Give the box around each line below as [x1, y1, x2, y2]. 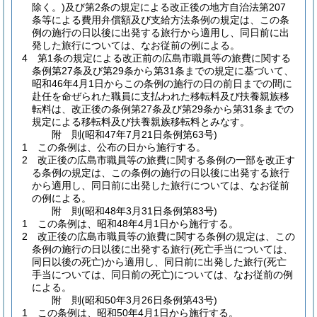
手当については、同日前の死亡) [32, 269, 174, 280]
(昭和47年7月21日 [81, 129, 163, 140]
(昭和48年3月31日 [81, 205, 163, 217]
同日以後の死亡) [32, 256, 105, 267]
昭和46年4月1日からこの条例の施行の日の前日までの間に [32, 78, 292, 89]
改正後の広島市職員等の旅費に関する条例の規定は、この [38, 231, 295, 242]
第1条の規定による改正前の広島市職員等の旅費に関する [38, 52, 291, 64]
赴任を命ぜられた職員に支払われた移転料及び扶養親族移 [32, 91, 289, 102]
